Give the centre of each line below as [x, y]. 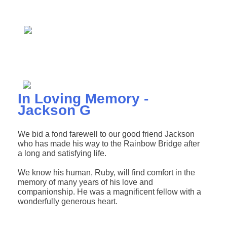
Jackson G [54, 110]
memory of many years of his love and [85, 182]
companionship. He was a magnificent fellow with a [109, 192]
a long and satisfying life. [62, 154]
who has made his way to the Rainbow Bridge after [108, 144]
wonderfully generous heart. [67, 202]
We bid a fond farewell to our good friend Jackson [106, 134]
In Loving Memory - [83, 99]
